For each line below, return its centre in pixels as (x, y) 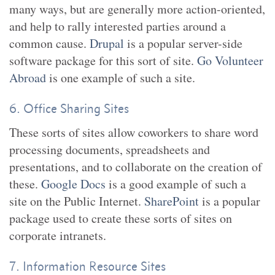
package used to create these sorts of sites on (121, 218)
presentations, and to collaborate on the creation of (136, 167)
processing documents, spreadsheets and (110, 149)
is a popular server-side (183, 43)
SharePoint (172, 201)
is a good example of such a (176, 184)
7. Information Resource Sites (87, 266)
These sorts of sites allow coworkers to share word (134, 132)
